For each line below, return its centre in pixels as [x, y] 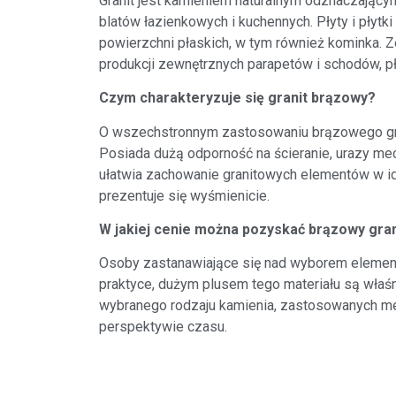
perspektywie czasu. [163, 327]
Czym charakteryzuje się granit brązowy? [237, 98]
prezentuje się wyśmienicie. [184, 195]
